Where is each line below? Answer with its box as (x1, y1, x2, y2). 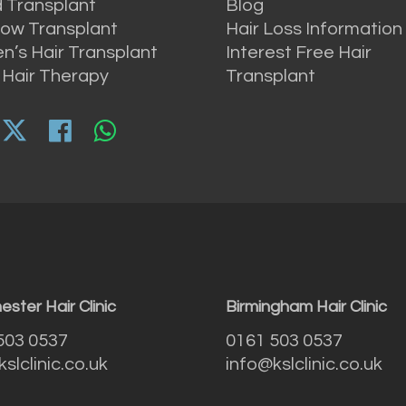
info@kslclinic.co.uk (225, 355, 382, 374)
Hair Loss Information (225, 19, 402, 38)
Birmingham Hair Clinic (225, 298, 387, 316)
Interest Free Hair (225, 43, 372, 62)
